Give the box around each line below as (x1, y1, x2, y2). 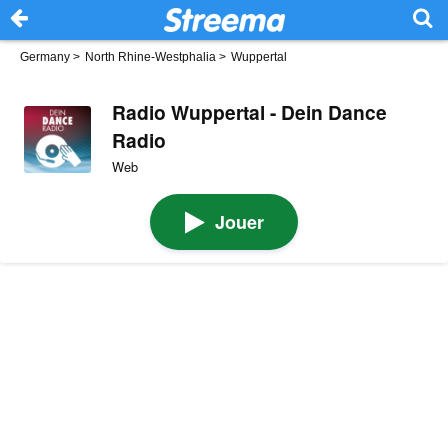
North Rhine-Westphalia (85, 50, 216, 64)
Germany (20, 50, 70, 64)
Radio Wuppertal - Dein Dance (111, 97, 387, 126)
